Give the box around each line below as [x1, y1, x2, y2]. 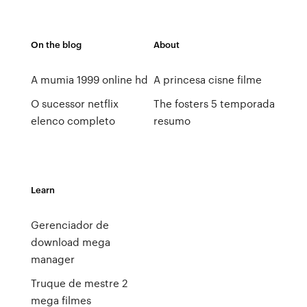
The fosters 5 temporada [153, 96, 275, 111]
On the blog [30, 38, 82, 51]
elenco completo [30, 113, 115, 128]
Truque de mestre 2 [30, 275, 127, 291]
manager [30, 251, 75, 267]
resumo [153, 113, 191, 128]
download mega [30, 234, 110, 249]
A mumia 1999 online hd [30, 72, 148, 87]
